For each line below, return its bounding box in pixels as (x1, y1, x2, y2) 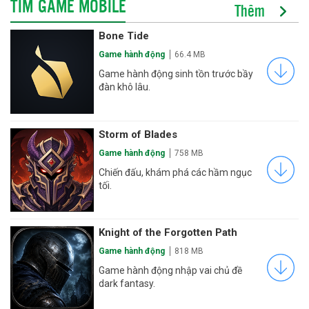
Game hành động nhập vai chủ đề (99, 264, 243, 276)
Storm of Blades (99, 128, 178, 141)
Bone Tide (99, 30, 150, 43)
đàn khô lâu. (99, 81, 151, 93)
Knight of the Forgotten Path (99, 226, 238, 239)
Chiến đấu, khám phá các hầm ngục (99, 166, 252, 178)
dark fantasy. (99, 277, 156, 289)
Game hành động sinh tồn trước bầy (99, 68, 254, 80)
